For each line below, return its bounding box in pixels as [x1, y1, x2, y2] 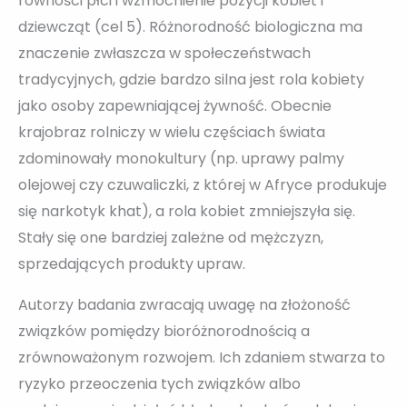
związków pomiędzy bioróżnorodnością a [18, 321, 310, 342]
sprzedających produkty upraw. [18, 253, 245, 275]
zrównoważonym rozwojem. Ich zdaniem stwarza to [18, 347, 385, 369]
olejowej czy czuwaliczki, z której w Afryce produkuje [18, 174, 387, 196]
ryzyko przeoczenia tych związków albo [18, 373, 301, 395]
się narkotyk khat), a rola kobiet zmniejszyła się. [18, 201, 355, 223]
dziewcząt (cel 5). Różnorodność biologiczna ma [18, 16, 362, 38]
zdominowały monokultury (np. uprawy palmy [18, 148, 344, 170]
